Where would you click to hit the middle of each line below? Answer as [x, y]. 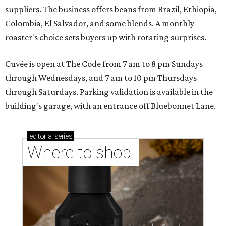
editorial [41, 136]
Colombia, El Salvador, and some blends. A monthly [100, 23]
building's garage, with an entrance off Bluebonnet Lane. [110, 106]
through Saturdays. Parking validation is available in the [109, 92]
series [63, 136]
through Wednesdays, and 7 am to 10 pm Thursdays [101, 77]
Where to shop [81, 152]
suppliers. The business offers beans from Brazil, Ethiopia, [111, 9]
